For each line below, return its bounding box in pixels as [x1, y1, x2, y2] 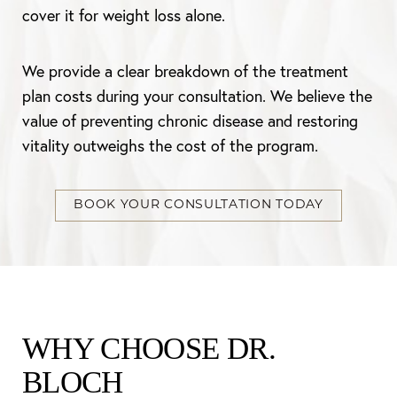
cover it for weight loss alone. [22, 5, 225, 26]
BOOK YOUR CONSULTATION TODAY [74, 198, 323, 212]
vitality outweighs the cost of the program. [22, 136, 318, 156]
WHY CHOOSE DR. [22, 331, 276, 366]
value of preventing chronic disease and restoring [22, 111, 358, 131]
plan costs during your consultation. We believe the [22, 86, 372, 106]
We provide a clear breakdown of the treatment [22, 61, 348, 82]
